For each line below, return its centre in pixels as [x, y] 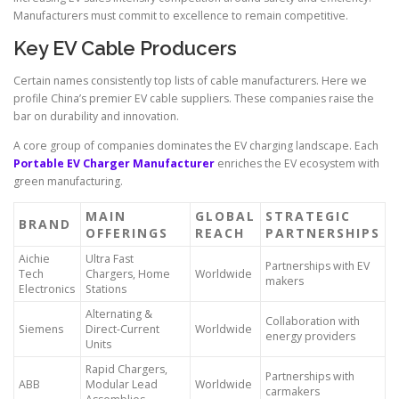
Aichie [34, 258]
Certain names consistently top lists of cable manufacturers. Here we [190, 80]
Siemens [41, 329]
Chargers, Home [128, 273]
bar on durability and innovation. [96, 116]
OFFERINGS [127, 232]
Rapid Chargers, [126, 369]
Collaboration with [313, 321]
